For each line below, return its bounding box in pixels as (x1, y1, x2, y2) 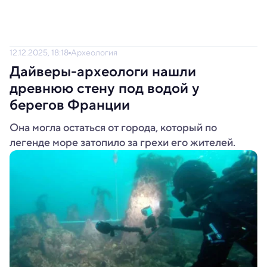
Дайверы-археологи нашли (10, 61, 196, 82)
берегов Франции (10, 94, 130, 116)
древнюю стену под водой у (10, 77, 200, 99)
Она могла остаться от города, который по (10, 120, 217, 135)
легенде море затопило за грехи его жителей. (10, 135, 235, 150)
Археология (71, 46, 117, 58)
